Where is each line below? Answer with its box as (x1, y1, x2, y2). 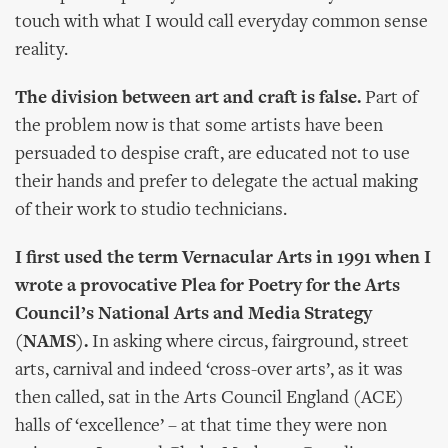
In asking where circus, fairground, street (88, 333, 409, 352)
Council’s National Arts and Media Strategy (15, 305, 372, 324)
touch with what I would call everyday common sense (15, 13, 428, 32)
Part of (361, 89, 418, 108)
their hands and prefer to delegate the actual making (15, 173, 418, 192)
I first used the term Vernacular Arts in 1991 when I (15, 249, 431, 268)
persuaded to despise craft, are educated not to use (15, 145, 410, 164)
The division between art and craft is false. (15, 89, 361, 108)
